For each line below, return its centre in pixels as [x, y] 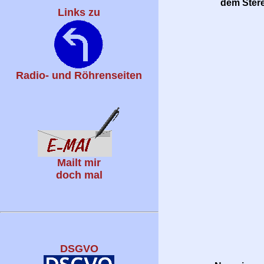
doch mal [79, 175]
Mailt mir [79, 163]
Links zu [79, 12]
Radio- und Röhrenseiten [79, 75]
